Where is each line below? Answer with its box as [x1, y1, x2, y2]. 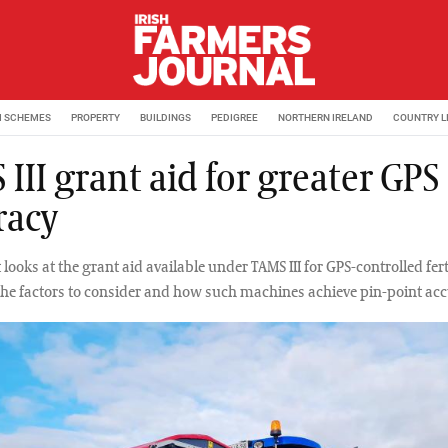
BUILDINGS [140, 111, 191, 123]
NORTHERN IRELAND [278, 111, 373, 123]
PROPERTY [71, 111, 120, 123]
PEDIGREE [211, 111, 258, 123]
